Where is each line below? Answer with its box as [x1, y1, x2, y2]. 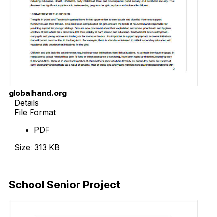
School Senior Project [9, 178, 120, 191]
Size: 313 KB [15, 142, 60, 152]
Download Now [15, 159, 72, 170]
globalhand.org [9, 88, 67, 98]
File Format [15, 107, 56, 117]
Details [15, 97, 39, 108]
